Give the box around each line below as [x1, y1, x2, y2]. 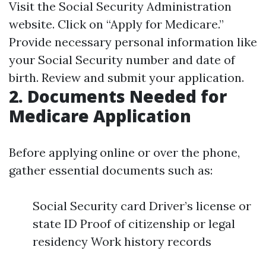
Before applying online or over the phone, [9, 145, 240, 160]
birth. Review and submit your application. [9, 70, 244, 85]
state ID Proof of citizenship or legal [33, 216, 235, 231]
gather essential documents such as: [9, 163, 213, 178]
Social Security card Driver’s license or [33, 198, 251, 213]
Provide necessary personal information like [9, 34, 257, 49]
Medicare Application [9, 104, 191, 127]
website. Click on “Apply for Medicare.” [9, 17, 224, 31]
